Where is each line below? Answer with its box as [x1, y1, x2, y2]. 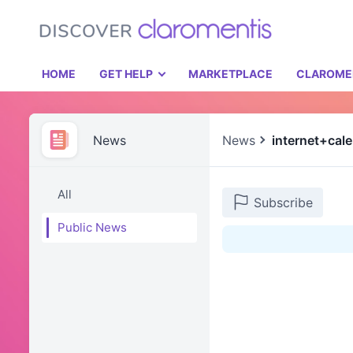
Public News [58, 220, 127, 236]
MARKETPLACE [188, 67, 273, 80]
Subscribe [249, 195, 313, 211]
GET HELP [99, 67, 153, 80]
